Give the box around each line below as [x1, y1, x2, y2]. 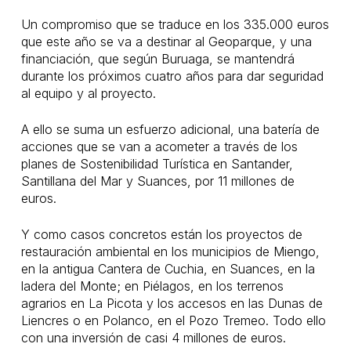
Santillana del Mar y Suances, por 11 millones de [20, 173, 295, 189]
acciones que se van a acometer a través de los [20, 139, 298, 154]
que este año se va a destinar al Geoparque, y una [20, 34, 312, 49]
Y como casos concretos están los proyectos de [20, 226, 302, 242]
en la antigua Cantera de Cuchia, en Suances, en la [20, 261, 315, 277]
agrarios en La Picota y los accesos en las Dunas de [20, 295, 323, 311]
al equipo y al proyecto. [20, 85, 156, 101]
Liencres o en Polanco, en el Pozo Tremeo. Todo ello [20, 313, 326, 328]
